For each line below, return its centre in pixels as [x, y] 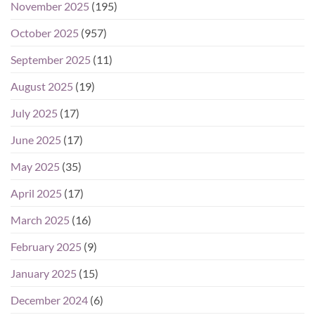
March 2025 [40, 219]
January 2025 [44, 273]
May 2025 [35, 166]
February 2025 [46, 246]
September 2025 [51, 59]
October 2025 [45, 32]
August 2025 [42, 86]
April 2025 [36, 193]
